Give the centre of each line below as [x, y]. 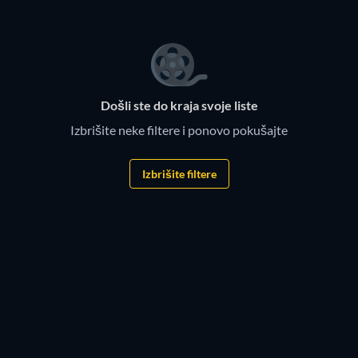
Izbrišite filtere [179, 173]
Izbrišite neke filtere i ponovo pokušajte [179, 130]
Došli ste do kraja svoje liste [179, 105]
